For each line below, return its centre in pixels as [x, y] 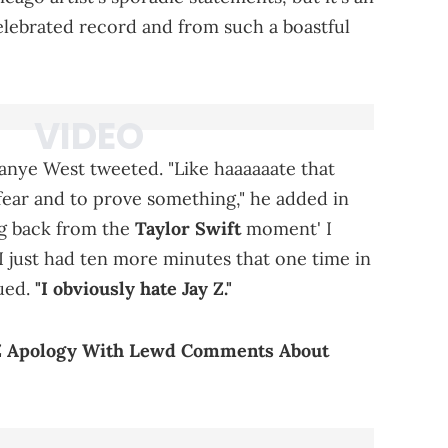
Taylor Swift [188, 228]
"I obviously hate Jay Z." [133, 288]
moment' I [286, 228]
